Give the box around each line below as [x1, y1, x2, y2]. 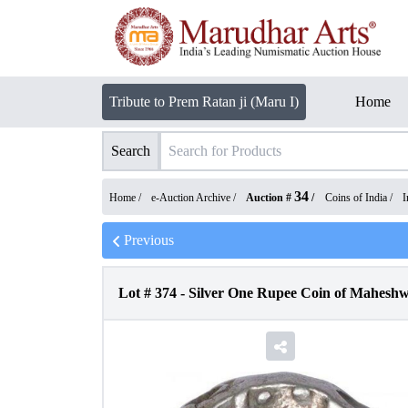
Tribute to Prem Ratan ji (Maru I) [109, 94, 299, 109]
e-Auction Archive [151, 191, 230, 204]
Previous [124, 232, 174, 248]
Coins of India [325, 191, 387, 204]
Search [111, 143, 150, 158]
